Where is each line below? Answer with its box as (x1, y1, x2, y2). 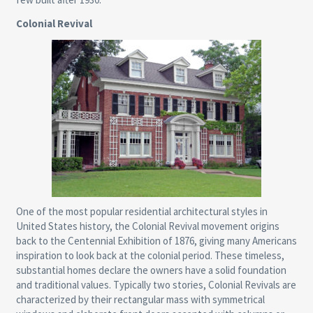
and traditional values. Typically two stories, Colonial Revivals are (15, 278, 296, 292)
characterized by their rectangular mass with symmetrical (15, 293, 265, 307)
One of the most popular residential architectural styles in (15, 205, 268, 219)
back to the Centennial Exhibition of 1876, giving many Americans (15, 234, 297, 248)
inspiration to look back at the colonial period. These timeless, (15, 249, 284, 263)
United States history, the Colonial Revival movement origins (15, 219, 279, 233)
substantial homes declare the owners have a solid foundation (15, 263, 286, 277)
